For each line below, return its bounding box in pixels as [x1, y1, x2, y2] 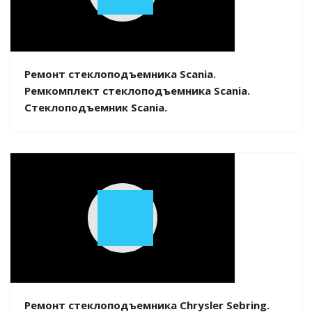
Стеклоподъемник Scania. [24, 100, 167, 114]
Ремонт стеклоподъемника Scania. [24, 66, 216, 81]
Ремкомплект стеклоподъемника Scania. [24, 83, 250, 97]
